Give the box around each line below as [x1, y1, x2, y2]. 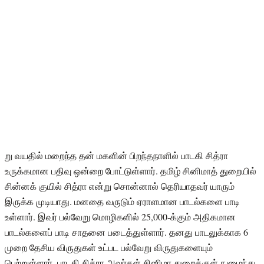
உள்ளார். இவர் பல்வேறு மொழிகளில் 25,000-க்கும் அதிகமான [5, 210, 236, 223]
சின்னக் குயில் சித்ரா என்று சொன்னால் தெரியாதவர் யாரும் [5, 179, 235, 192]
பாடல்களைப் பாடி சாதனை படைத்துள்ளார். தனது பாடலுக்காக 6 [5, 225, 248, 238]
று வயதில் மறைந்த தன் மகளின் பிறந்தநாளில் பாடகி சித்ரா [5, 148, 228, 161]
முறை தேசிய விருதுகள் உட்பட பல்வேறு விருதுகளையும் [5, 240, 213, 253]
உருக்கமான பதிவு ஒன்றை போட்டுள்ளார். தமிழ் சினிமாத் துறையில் [5, 164, 256, 177]
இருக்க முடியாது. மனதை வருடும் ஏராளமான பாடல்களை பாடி [5, 194, 240, 207]
